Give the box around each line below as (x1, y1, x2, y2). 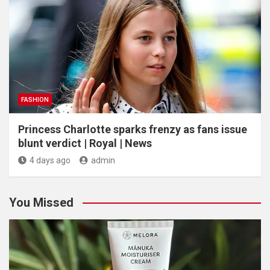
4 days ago (30, 155, 71, 165)
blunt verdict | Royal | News (18, 137, 152, 149)
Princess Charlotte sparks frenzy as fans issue (18, 123, 247, 136)
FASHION (21, 96, 49, 104)
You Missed (9, 195, 74, 210)
